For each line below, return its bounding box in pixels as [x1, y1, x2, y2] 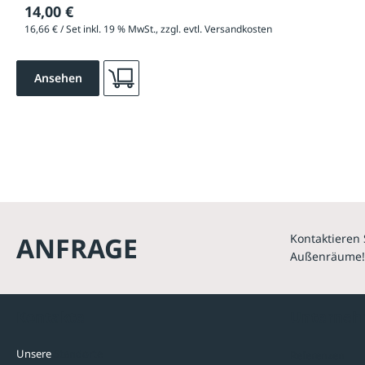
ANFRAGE [16, 230, 138, 266]
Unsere [16, 346, 54, 362]
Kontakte [16, 307, 85, 328]
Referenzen [290, 348, 345, 363]
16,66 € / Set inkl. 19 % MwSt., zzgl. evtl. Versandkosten [24, 21, 272, 36]
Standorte [54, 346, 103, 362]
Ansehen [33, 70, 82, 86]
